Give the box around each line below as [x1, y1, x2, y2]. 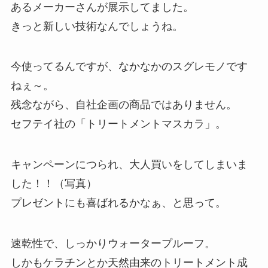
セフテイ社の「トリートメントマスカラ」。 [10, 118, 226, 130]
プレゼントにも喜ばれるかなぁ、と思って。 [10, 197, 226, 209]
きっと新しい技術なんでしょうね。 [10, 20, 183, 32]
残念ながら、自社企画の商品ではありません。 [10, 99, 237, 111]
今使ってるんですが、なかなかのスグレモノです [10, 60, 248, 73]
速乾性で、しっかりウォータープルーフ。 [10, 237, 215, 250]
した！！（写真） [10, 178, 97, 190]
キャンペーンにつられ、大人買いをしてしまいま [10, 159, 248, 171]
